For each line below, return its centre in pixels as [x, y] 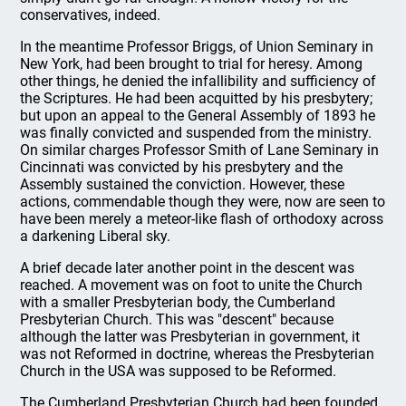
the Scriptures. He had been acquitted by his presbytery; [197, 98]
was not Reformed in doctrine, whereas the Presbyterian [198, 353]
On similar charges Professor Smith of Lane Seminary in [200, 150]
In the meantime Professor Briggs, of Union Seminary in [197, 46]
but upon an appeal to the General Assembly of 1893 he [198, 115]
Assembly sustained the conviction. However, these [183, 184]
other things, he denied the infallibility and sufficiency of [198, 81]
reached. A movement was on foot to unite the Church [192, 285]
